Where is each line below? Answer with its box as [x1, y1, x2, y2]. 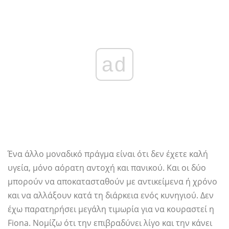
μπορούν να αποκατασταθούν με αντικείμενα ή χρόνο [8, 176, 217, 188]
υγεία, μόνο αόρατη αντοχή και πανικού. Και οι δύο [8, 162, 206, 174]
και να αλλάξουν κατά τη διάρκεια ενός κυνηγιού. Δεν [8, 190, 214, 201]
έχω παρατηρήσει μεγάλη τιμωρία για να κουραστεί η [8, 203, 214, 215]
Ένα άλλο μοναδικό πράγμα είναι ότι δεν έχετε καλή [8, 148, 208, 160]
